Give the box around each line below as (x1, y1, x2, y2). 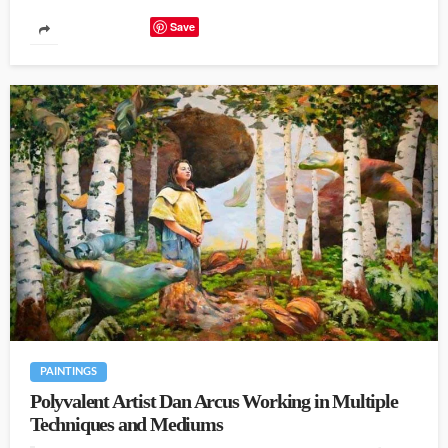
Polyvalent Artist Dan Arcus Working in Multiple (30, 391, 398, 413)
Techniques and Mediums (30, 414, 223, 436)
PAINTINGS (40, 366, 97, 378)
